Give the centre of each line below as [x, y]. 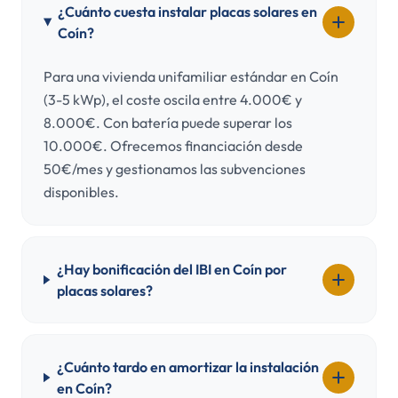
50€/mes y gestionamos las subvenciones [175, 169]
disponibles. [81, 192]
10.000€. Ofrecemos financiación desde [173, 146]
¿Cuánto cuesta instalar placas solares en [187, 12]
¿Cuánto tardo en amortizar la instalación [188, 367]
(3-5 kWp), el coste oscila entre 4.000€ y [173, 99]
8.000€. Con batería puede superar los [168, 123]
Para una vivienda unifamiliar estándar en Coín [191, 76]
